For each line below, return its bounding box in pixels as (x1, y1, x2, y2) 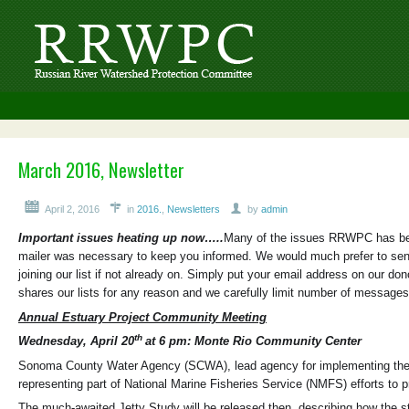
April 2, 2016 (45, 204, 100, 215)
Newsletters (166, 204, 220, 215)
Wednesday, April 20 (18, 334, 134, 349)
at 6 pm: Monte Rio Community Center (145, 334, 362, 349)
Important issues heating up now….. (18, 231, 224, 246)
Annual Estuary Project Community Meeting (18, 309, 267, 324)
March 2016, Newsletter (18, 155, 184, 184)
